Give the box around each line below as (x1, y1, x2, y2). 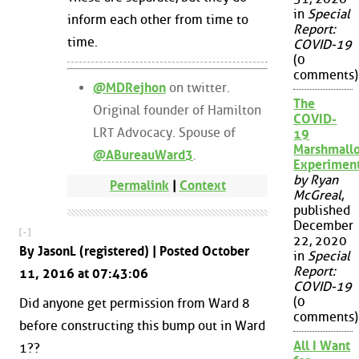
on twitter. (166, 80, 230, 96)
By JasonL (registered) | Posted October (19, 243, 249, 259)
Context (179, 177, 226, 193)
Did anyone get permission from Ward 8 (19, 296, 250, 312)
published (293, 203, 351, 219)
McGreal (293, 188, 342, 204)
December (293, 218, 354, 234)
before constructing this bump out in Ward (19, 318, 265, 334)
